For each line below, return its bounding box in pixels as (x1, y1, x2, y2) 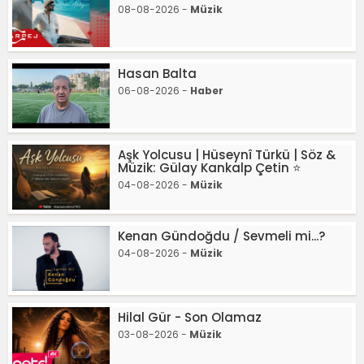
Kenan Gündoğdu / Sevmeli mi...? (118, 227, 325, 245)
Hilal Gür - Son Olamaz (118, 309, 262, 326)
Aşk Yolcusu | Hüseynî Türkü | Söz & (118, 146, 336, 163)
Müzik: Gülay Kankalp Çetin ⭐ (118, 159, 301, 176)
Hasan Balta (118, 65, 197, 82)
